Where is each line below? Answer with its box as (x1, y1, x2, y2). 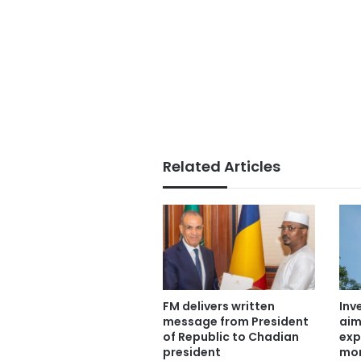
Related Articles (163, 156, 280, 177)
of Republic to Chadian (163, 328, 299, 345)
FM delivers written (163, 297, 275, 314)
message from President (163, 313, 309, 330)
